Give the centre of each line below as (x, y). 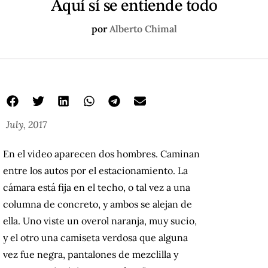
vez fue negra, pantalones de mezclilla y (91, 255)
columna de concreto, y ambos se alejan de (98, 204)
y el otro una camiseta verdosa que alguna (95, 238)
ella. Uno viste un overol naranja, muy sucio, (100, 221)
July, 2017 (26, 124)
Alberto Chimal (143, 28)
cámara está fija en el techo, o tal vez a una (97, 188)
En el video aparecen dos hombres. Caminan (101, 154)
